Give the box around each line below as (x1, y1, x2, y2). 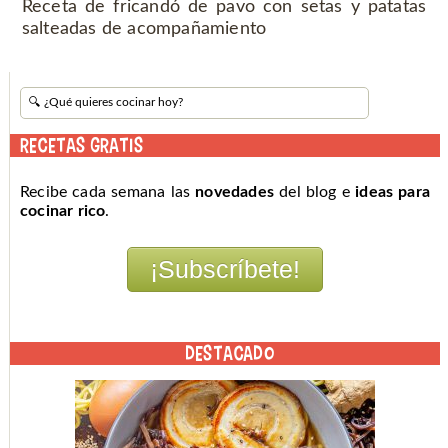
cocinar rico (19, 203, 106, 220)
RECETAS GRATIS (19, 134, 143, 157)
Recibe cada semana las (19, 184, 196, 201)
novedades (195, 184, 275, 201)
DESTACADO (185, 342, 275, 365)
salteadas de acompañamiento (21, 20, 267, 39)
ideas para (355, 184, 431, 201)
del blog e (274, 184, 356, 201)
